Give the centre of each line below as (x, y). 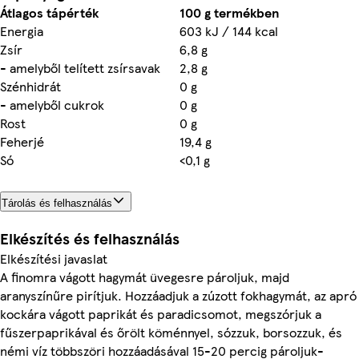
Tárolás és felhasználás (57, 203)
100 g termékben (230, 12)
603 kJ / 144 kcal (229, 30)
